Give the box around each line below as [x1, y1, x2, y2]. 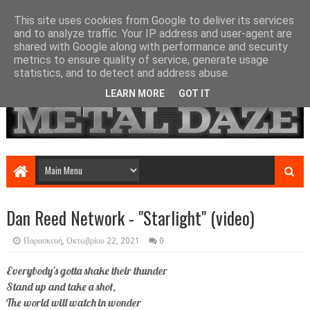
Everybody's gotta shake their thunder [6, 264, 167, 278]
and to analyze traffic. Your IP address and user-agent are [14, 27, 292, 40]
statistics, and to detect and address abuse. [14, 66, 230, 80]
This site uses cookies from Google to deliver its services [14, 14, 294, 27]
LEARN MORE [105, 87, 165, 99]
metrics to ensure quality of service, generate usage [14, 53, 268, 66]
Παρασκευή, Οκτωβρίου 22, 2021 [23, 236, 140, 246]
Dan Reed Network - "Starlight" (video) [6, 205, 255, 231]
